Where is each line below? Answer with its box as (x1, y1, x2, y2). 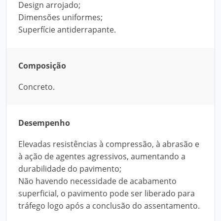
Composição (18, 60, 66, 71)
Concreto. (18, 81, 55, 92)
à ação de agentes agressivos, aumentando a (18, 151, 185, 162)
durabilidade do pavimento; (18, 163, 121, 174)
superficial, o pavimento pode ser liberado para (18, 188, 195, 199)
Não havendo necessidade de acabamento (18, 176, 177, 186)
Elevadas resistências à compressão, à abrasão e (18, 139, 199, 149)
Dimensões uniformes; (18, 12, 103, 23)
